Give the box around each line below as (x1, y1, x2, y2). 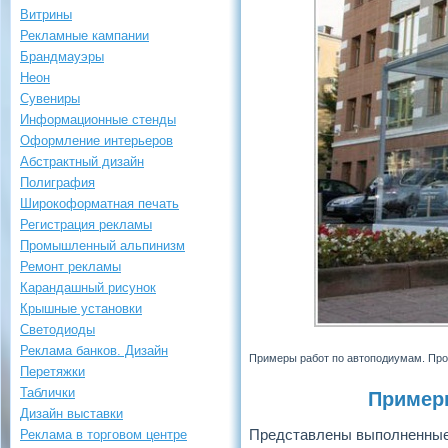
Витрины (20, 7, 72, 22)
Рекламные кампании (20, 28, 149, 43)
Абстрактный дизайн (20, 154, 144, 169)
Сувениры (20, 91, 80, 106)
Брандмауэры (20, 49, 104, 64)
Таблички (20, 385, 75, 400)
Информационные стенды (20, 112, 176, 127)
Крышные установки (20, 301, 142, 316)
